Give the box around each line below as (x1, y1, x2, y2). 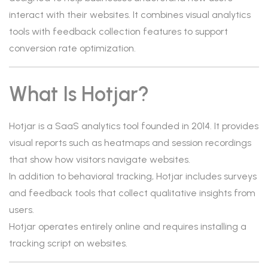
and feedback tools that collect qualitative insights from (9, 187, 255, 199)
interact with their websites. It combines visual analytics (9, 9, 251, 20)
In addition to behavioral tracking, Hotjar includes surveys (9, 170, 257, 182)
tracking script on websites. (9, 237, 127, 249)
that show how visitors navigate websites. (9, 154, 190, 165)
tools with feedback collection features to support (9, 26, 228, 37)
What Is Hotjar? (9, 82, 149, 106)
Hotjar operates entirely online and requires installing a (9, 221, 246, 232)
